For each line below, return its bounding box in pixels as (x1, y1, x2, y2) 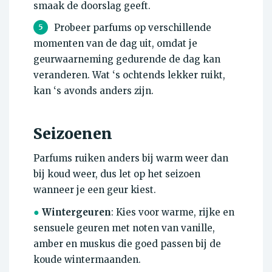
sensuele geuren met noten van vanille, (33, 222, 215, 234)
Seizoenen (33, 124, 112, 144)
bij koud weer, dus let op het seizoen (33, 168, 200, 180)
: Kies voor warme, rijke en (111, 206, 234, 219)
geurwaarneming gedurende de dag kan (33, 53, 220, 66)
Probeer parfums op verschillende (54, 22, 211, 34)
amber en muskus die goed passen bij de (33, 238, 221, 250)
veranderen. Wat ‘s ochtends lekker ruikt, (33, 69, 225, 81)
